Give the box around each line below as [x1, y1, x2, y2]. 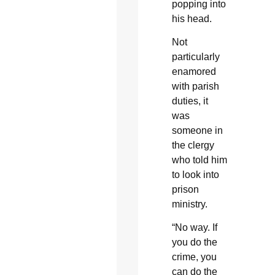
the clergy [171, 139, 214, 150]
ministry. [171, 198, 207, 209]
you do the [171, 237, 217, 248]
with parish [171, 80, 219, 91]
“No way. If [171, 222, 217, 233]
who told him [171, 154, 227, 165]
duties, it [171, 95, 208, 106]
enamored [171, 66, 216, 77]
